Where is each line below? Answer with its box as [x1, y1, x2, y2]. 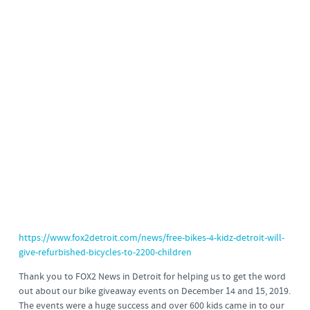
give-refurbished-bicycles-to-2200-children [18, 247, 192, 258]
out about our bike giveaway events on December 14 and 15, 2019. [18, 286, 291, 297]
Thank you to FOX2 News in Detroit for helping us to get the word [18, 271, 286, 282]
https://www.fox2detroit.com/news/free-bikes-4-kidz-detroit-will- [18, 232, 284, 244]
